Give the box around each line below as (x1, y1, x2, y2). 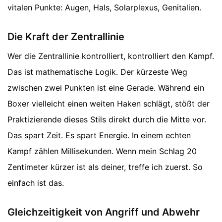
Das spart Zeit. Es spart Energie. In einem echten (7, 130, 191, 140)
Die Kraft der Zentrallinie (7, 30, 124, 43)
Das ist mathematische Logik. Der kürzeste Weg (7, 66, 187, 77)
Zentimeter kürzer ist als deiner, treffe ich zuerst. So (7, 162, 203, 172)
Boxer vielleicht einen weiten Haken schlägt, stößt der (7, 98, 210, 109)
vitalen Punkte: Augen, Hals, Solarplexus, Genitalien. (7, 2, 201, 12)
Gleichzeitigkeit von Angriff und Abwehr (7, 206, 200, 218)
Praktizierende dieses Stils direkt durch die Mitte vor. (7, 114, 206, 124)
